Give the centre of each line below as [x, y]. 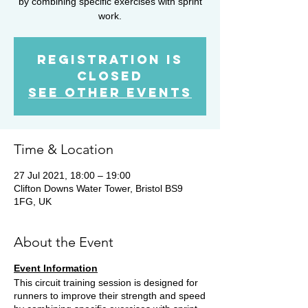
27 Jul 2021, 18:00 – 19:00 [72, 175]
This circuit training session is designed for [106, 282]
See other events [110, 92]
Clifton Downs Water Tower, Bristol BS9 [98, 188]
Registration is [110, 59]
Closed [110, 76]
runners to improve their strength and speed [110, 295]
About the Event [64, 242]
